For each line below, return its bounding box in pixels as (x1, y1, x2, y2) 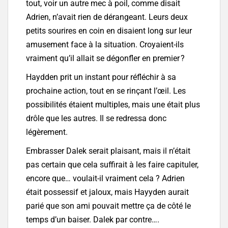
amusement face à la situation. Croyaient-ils (26, 40, 184, 50)
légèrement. (26, 127, 68, 137)
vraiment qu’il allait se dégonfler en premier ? (26, 53, 185, 64)
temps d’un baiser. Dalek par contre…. (26, 215, 159, 225)
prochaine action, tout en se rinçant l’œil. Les (26, 86, 186, 96)
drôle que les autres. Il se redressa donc (26, 113, 166, 124)
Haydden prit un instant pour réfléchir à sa (26, 72, 176, 82)
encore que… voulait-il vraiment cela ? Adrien (26, 174, 185, 184)
